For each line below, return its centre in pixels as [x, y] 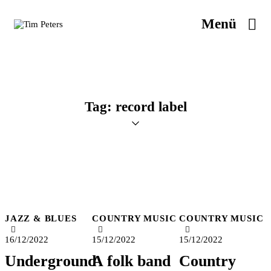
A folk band [131, 261]
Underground [51, 261]
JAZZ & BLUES [41, 218]
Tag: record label [135, 107]
